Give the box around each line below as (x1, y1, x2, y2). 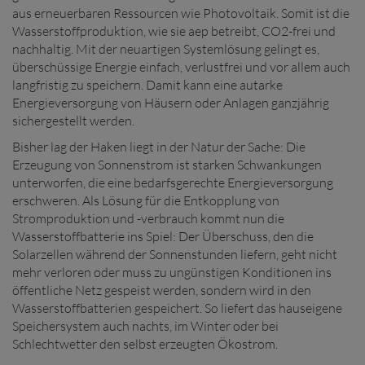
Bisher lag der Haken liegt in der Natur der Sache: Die (12, 139, 306, 155)
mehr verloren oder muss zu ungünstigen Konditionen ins (12, 264, 332, 280)
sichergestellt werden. (12, 112, 134, 129)
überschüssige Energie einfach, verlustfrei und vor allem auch (12, 59, 350, 75)
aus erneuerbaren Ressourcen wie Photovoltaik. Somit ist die (12, 5, 350, 21)
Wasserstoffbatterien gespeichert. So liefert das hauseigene (12, 300, 342, 316)
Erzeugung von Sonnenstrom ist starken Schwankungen (12, 156, 322, 173)
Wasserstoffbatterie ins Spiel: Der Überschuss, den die (12, 228, 314, 244)
